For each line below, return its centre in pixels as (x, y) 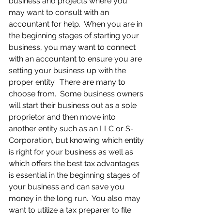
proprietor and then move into (63, 117)
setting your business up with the (68, 70)
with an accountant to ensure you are (76, 59)
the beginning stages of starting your (75, 36)
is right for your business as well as (72, 152)
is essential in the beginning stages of (75, 175)
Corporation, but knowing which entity (77, 140)
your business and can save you (68, 187)
